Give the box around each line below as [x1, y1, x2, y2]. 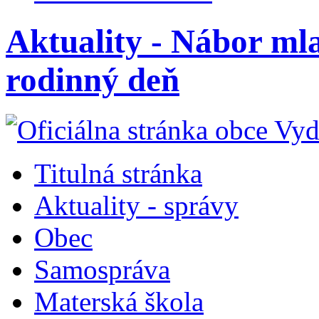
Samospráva [34, 254, 170, 286]
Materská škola [34, 286, 204, 318]
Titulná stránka [34, 158, 202, 189]
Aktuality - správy [34, 190, 239, 221]
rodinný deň [6, 61, 179, 98]
